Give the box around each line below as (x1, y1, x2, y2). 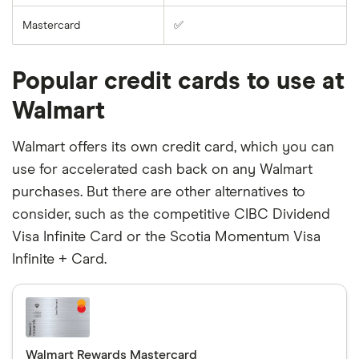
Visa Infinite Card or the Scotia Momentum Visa (12, 230, 321, 244)
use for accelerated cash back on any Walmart (12, 163, 313, 177)
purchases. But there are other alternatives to (12, 185, 305, 200)
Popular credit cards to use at (12, 70, 345, 94)
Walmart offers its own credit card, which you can (12, 140, 334, 155)
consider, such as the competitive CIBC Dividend (12, 208, 330, 222)
